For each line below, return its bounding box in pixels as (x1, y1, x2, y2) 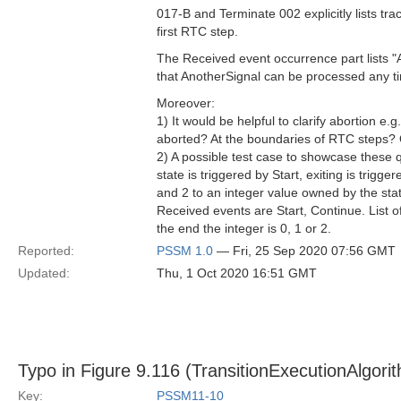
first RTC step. (157, 24, 238, 38)
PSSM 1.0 (157, 243, 213, 258)
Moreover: (157, 96, 215, 110)
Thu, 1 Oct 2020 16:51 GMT (157, 266, 317, 280)
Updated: (18, 266, 70, 280)
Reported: (18, 243, 74, 258)
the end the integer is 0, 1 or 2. (157, 221, 331, 235)
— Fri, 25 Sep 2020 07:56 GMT (213, 243, 396, 258)
